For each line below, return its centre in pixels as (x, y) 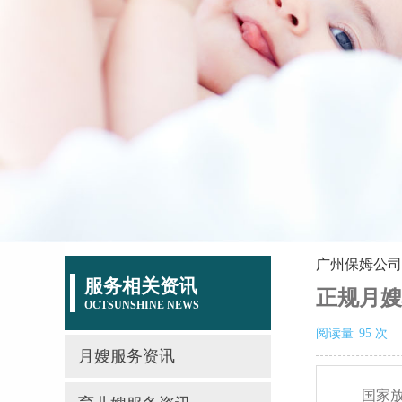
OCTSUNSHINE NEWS (142, 306)
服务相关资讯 (141, 287)
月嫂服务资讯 (127, 357)
